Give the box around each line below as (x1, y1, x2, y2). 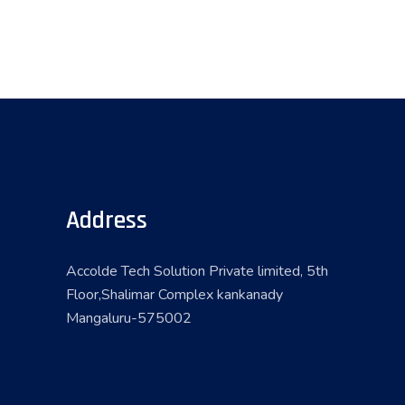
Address (66, 203, 147, 237)
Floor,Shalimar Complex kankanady (66, 284, 283, 305)
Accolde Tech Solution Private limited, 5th (66, 260, 328, 281)
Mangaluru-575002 (66, 307, 192, 328)
